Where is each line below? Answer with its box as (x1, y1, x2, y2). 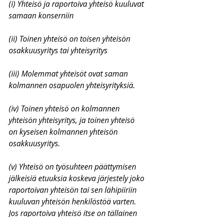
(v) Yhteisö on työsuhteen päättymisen (9, 161, 138, 172)
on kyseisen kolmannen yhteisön (9, 126, 120, 137)
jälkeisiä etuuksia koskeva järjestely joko (9, 173, 146, 184)
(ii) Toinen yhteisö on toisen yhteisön (9, 33, 132, 44)
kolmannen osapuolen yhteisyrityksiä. (9, 80, 135, 91)
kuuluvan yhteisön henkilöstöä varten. (9, 196, 138, 207)
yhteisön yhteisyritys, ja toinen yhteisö (9, 115, 137, 125)
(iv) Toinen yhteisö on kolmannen (9, 103, 122, 114)
